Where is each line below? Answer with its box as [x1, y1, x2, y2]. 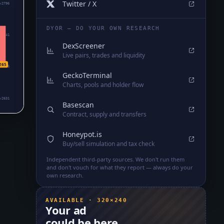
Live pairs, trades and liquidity [62, 51, 145, 59]
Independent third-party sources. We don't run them [46, 155, 184, 163]
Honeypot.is [62, 129, 102, 139]
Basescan [62, 100, 94, 109]
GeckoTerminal [62, 70, 112, 80]
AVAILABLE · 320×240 [45, 197, 127, 203]
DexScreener [62, 41, 105, 50]
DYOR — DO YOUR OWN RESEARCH [46, 25, 160, 31]
